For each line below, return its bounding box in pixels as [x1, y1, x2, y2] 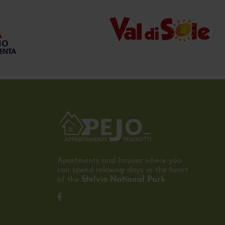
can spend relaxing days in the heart [57, 166, 188, 175]
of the [57, 176, 81, 184]
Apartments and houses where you [57, 157, 182, 165]
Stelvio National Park [81, 176, 165, 184]
